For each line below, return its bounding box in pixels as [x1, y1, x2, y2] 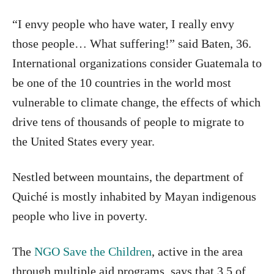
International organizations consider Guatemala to [12, 56, 262, 70]
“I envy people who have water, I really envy [12, 17, 234, 31]
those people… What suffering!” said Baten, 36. [12, 37, 251, 51]
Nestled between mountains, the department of [12, 170, 243, 184]
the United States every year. [12, 135, 155, 149]
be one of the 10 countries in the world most [12, 76, 231, 90]
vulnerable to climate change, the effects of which [12, 95, 261, 109]
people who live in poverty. [12, 209, 147, 223]
